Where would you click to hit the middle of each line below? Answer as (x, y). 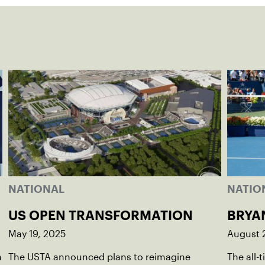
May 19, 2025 (37, 234)
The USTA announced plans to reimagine (99, 257)
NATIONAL (36, 189)
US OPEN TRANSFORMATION (101, 215)
